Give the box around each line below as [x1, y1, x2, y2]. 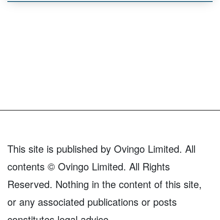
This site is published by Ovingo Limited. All [7, 141, 195, 156]
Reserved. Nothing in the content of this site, [7, 177, 202, 192]
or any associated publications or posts [7, 194, 177, 209]
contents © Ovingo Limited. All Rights [7, 159, 170, 174]
